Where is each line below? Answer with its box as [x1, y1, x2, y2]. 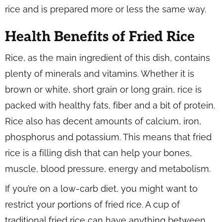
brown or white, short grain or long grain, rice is [5, 84, 202, 95]
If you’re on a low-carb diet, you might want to [5, 183, 198, 194]
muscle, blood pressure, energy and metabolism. [5, 164, 211, 174]
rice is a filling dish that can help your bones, [5, 148, 192, 158]
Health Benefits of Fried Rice [5, 29, 195, 45]
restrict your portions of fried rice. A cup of [5, 199, 180, 210]
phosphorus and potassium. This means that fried [5, 132, 212, 142]
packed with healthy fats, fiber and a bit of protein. [5, 100, 215, 111]
